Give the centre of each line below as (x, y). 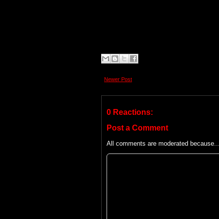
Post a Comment (137, 128)
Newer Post (118, 79)
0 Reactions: (130, 112)
